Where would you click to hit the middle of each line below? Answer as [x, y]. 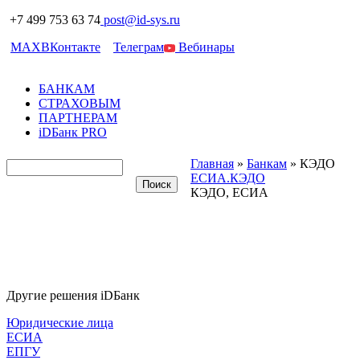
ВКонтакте [71, 47]
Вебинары [205, 47]
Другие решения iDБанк [73, 296]
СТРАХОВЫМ [80, 103]
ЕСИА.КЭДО [228, 178]
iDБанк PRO [73, 132]
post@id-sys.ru [142, 20]
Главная [212, 164]
